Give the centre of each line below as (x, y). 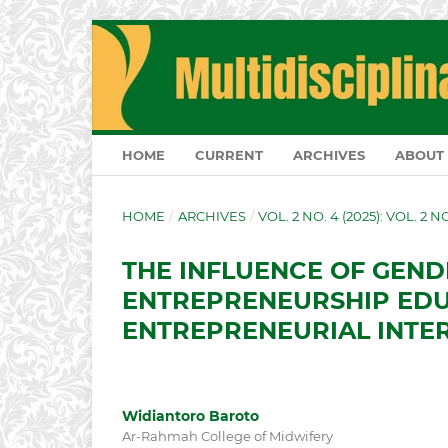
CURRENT (229, 155)
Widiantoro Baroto (190, 416)
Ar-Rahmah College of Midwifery (227, 436)
